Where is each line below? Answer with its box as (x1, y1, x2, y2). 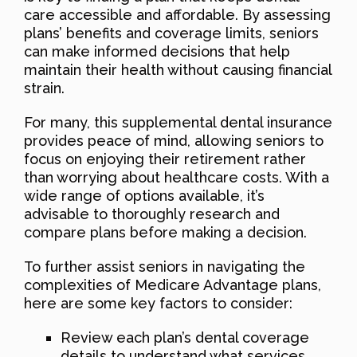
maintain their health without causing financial (24, 61, 331, 78)
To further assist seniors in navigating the (24, 257, 305, 275)
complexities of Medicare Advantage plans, (24, 276, 321, 293)
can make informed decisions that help (24, 42, 290, 60)
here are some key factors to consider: (24, 294, 292, 312)
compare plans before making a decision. (24, 223, 307, 241)
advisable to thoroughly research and (24, 205, 280, 222)
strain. (24, 79, 65, 96)
